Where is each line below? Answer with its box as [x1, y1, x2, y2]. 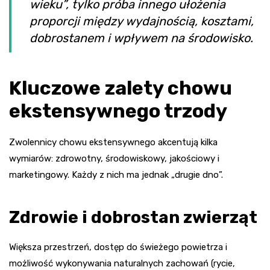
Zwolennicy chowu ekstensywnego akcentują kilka [9, 137, 218, 148]
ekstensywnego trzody [9, 99, 227, 123]
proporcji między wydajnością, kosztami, [30, 14, 254, 29]
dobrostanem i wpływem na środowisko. [30, 31, 253, 46]
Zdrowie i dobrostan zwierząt [9, 207, 257, 228]
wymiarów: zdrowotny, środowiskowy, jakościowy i [9, 153, 219, 165]
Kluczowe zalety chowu [9, 77, 232, 100]
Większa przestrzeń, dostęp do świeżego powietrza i [9, 242, 227, 253]
